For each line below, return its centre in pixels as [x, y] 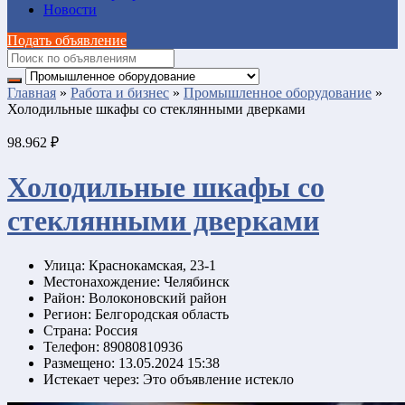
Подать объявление [67, 40]
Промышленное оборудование [278, 93]
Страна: [67, 330]
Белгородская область [160, 314]
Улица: [64, 265]
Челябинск [195, 281]
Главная [32, 93]
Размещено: [79, 363]
